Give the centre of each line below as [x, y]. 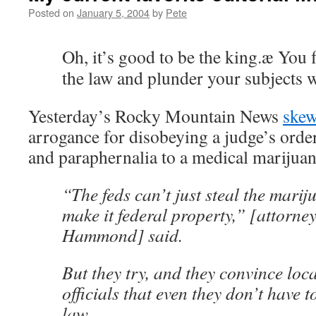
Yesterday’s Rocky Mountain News [156, 116]
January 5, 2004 [113, 12]
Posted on [51, 12]
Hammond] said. [122, 235]
